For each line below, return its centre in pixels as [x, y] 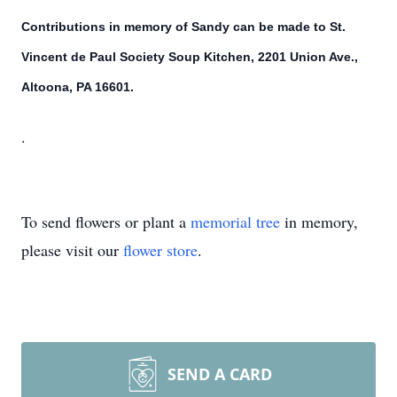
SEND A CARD [220, 374]
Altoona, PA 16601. [78, 87]
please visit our [72, 250]
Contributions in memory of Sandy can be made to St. [183, 27]
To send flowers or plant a [106, 222]
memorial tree [235, 222]
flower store [160, 250]
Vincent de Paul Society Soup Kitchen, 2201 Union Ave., [190, 57]
